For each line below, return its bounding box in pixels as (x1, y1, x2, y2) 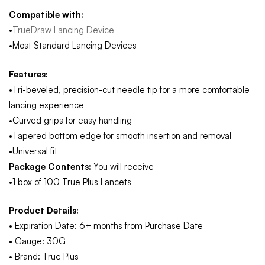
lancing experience (9, 99, 84, 111)
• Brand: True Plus (9, 251, 79, 262)
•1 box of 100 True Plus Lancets (9, 176, 131, 188)
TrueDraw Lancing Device (12, 24, 114, 35)
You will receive (91, 160, 154, 172)
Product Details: (9, 205, 79, 216)
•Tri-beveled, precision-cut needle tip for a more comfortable (9, 83, 250, 95)
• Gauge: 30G (9, 235, 66, 247)
